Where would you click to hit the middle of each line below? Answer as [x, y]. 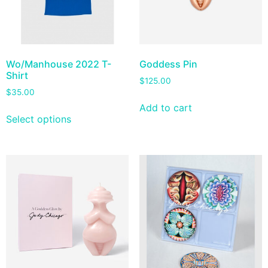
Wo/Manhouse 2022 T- [59, 64]
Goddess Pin [168, 64]
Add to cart [165, 107]
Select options [39, 119]
